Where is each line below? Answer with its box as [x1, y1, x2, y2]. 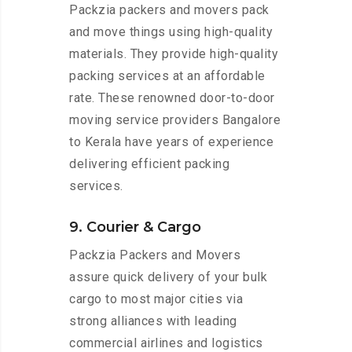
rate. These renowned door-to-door [69, 90, 275, 106]
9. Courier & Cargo [69, 218, 201, 236]
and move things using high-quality [69, 24, 273, 40]
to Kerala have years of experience [69, 134, 273, 150]
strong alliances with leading [69, 313, 237, 329]
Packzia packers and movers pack [69, 2, 269, 18]
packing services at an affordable [69, 68, 266, 84]
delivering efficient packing [69, 156, 229, 172]
